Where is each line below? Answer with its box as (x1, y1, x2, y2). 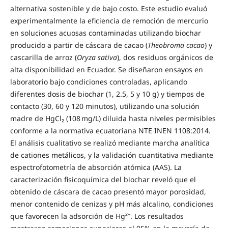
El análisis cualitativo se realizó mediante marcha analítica (10, 137, 210, 148)
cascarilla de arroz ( (10, 52, 77, 62)
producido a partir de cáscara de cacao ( (10, 40, 148, 50)
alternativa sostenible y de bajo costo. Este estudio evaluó (10, 3, 207, 13)
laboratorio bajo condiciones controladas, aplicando (10, 76, 187, 87)
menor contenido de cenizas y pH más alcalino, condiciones (10, 198, 214, 209)
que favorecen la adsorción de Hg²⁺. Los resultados (10, 211, 184, 221)
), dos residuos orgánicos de (117, 52, 213, 62)
